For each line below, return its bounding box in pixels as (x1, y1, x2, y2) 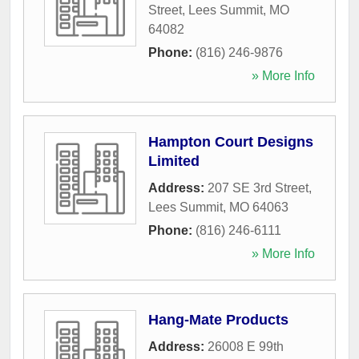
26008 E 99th (208, 339, 284, 353)
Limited (148, 152, 200, 169)
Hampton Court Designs (148, 133, 313, 150)
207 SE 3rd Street (208, 180, 309, 195)
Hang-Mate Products (148, 311, 288, 328)
